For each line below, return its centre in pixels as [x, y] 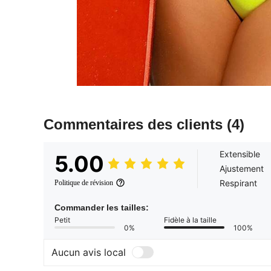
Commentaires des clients [135, 124]
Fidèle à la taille [190, 220]
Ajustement [242, 168]
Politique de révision [84, 182]
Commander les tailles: [102, 207]
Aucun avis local [89, 253]
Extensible [240, 154]
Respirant [238, 183]
